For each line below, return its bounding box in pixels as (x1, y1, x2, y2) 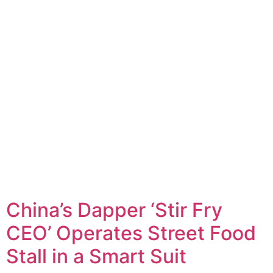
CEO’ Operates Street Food (6, 221, 256, 245)
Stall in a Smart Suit (6, 244, 186, 268)
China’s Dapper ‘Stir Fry (6, 197, 222, 222)
